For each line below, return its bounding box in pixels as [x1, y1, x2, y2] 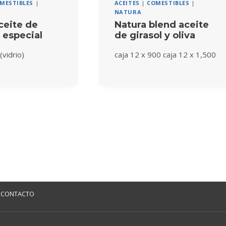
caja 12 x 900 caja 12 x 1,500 [114, 49, 216, 60]
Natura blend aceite [114, 19, 209, 30]
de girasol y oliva [114, 29, 195, 41]
